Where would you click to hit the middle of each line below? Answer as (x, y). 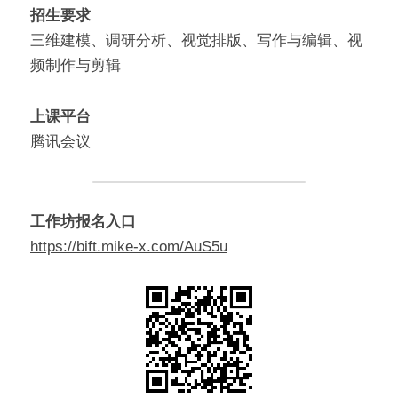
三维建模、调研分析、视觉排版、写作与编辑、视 (196, 41)
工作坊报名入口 (83, 222)
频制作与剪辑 (76, 66)
